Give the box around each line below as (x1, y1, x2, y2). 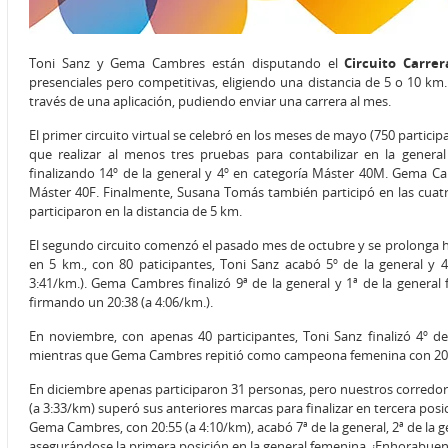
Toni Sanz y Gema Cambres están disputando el (29, 54, 345, 73)
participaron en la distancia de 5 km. (29, 202, 242, 221)
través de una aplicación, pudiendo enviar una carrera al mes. (29, 92, 391, 111)
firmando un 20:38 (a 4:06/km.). (29, 293, 213, 312)
